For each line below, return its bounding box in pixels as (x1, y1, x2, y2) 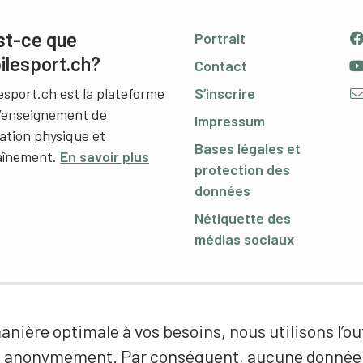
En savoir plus (60, 147, 149, 165)
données (194, 181, 250, 199)
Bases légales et (194, 139, 301, 157)
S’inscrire (194, 84, 255, 102)
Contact (194, 57, 247, 75)
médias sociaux (194, 230, 294, 248)
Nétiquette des (194, 209, 291, 227)
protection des (194, 160, 290, 178)
